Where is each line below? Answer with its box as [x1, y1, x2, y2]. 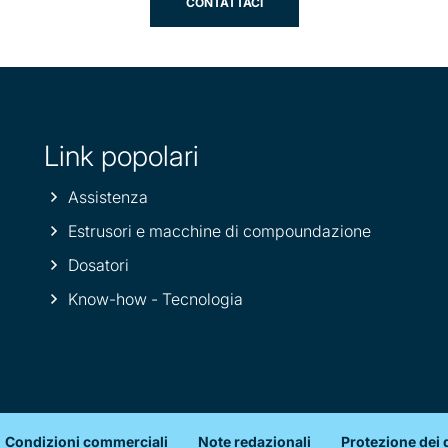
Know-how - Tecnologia [68, 288, 243, 309]
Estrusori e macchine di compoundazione [68, 220, 371, 241]
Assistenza [68, 186, 148, 207]
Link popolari [44, 138, 199, 173]
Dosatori [68, 254, 129, 275]
